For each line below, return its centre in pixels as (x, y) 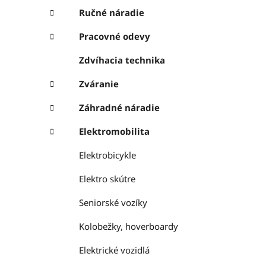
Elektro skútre (107, 179)
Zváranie (99, 84)
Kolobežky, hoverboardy (129, 227)
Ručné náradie (112, 13)
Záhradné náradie (119, 108)
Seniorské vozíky (113, 203)
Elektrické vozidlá (114, 250)
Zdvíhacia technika (122, 60)
